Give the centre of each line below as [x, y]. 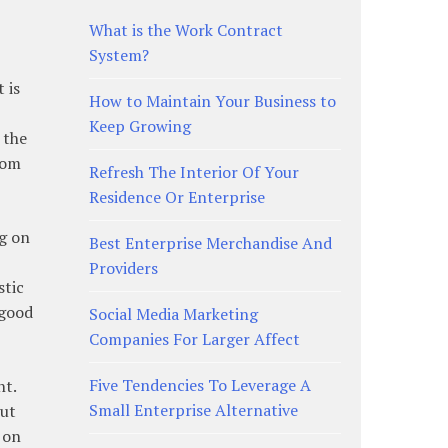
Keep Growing [139, 125]
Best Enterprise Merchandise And [210, 242]
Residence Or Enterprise [176, 196]
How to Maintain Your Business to [212, 100]
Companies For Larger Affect [194, 338]
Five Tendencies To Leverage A [199, 384]
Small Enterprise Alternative [193, 409]
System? [118, 54]
